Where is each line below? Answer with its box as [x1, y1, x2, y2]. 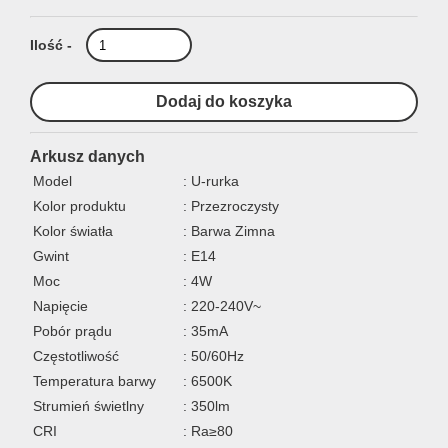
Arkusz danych [30, 147, 145, 165]
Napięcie [33, 298, 88, 314]
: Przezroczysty [183, 198, 279, 214]
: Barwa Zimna [183, 223, 275, 239]
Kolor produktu [33, 198, 126, 214]
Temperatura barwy [33, 373, 156, 389]
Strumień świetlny [33, 398, 144, 414]
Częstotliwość [33, 348, 119, 364]
